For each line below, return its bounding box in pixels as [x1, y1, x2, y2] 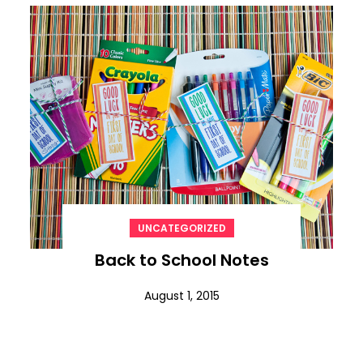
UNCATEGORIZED [137, 220, 226, 235]
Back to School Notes [94, 248, 269, 271]
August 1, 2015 [143, 287, 220, 304]
